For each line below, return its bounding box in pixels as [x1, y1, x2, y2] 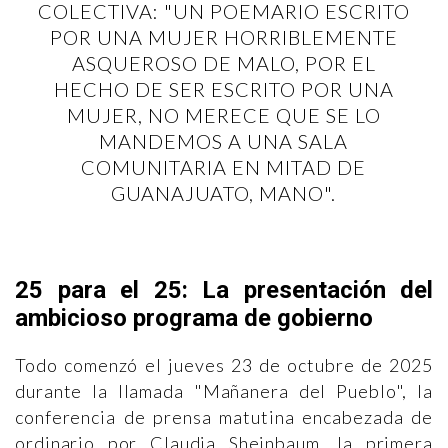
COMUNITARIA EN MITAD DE [81, 155, 367, 179]
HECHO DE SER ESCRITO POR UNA [53, 77, 394, 101]
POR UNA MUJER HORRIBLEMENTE [49, 25, 398, 49]
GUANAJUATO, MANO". [111, 181, 337, 205]
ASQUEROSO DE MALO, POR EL [71, 51, 376, 75]
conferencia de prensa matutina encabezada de [15, 405, 433, 428]
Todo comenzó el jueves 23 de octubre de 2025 [15, 353, 433, 376]
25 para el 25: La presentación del [15, 275, 433, 304]
